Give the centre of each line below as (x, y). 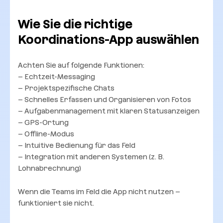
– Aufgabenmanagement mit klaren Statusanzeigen (109, 111)
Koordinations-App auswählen (109, 40)
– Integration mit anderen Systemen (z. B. (91, 157)
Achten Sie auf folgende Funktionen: (81, 65)
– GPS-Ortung (43, 122)
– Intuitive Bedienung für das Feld (77, 145)
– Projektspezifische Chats (66, 88)
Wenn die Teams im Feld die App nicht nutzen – (99, 191)
